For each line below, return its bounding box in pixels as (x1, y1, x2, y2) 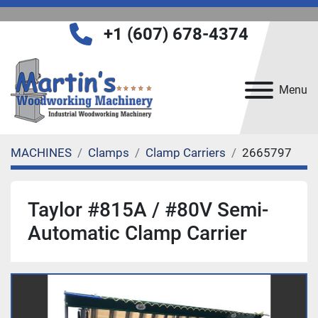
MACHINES (11, 145, 72, 160)
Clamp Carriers (146, 145, 226, 160)
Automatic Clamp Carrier (28, 221, 247, 245)
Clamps (88, 145, 129, 160)
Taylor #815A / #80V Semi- (28, 197, 268, 221)
